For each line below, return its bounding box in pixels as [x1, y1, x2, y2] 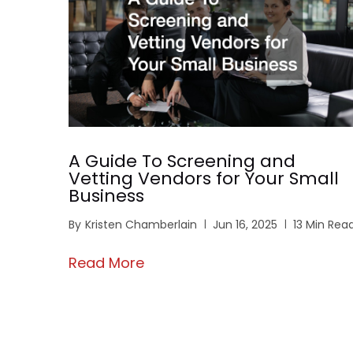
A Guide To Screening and [69, 149, 295, 174]
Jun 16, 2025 [213, 217, 277, 233]
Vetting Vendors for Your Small [69, 166, 339, 191]
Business [69, 184, 144, 209]
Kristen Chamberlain [85, 217, 197, 233]
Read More [69, 253, 144, 273]
